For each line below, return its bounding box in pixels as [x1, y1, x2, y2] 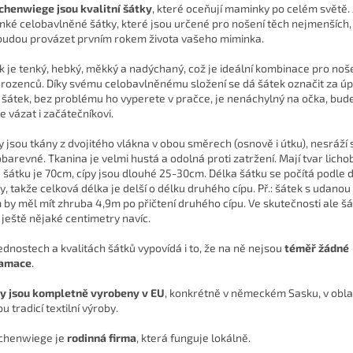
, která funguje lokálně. [136, 330, 251, 344]
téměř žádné [284, 240, 349, 255]
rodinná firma [67, 330, 136, 344]
